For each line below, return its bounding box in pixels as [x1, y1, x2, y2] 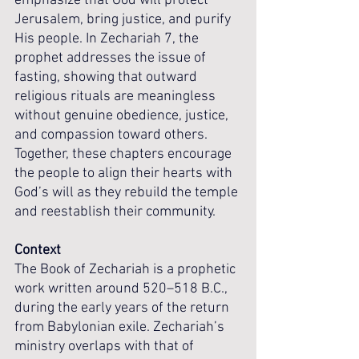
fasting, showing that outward [14, 69, 200, 86]
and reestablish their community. [14, 204, 216, 220]
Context [14, 242, 61, 259]
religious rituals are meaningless [14, 88, 219, 105]
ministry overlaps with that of [14, 338, 197, 355]
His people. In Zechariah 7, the [14, 30, 202, 47]
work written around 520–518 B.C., [14, 280, 231, 297]
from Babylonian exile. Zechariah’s [14, 319, 228, 336]
